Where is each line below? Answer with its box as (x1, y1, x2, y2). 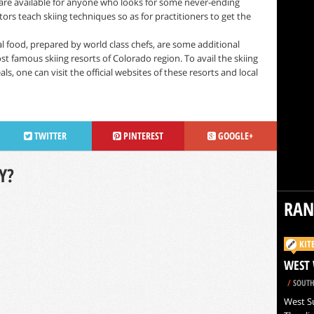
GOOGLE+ (216, 128, 253, 142)
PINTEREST (121, 128, 163, 142)
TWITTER (32, 128, 67, 142)
